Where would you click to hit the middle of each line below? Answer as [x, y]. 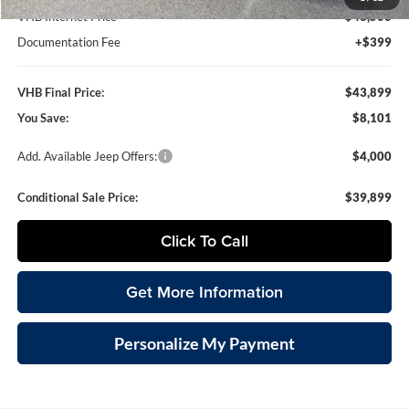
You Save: [43, 117]
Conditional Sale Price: [78, 197]
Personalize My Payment [205, 343]
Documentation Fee [69, 42]
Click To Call [205, 240]
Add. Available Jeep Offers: [88, 156]
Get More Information [205, 291]
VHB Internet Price [68, 16]
